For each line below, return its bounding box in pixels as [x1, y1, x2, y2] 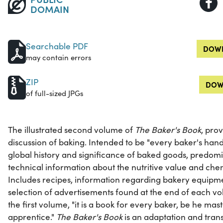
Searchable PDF [26, 40, 88, 52]
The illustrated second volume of [8, 124, 135, 136]
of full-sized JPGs [26, 88, 83, 99]
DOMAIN [30, 2, 69, 16]
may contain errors [26, 52, 91, 63]
